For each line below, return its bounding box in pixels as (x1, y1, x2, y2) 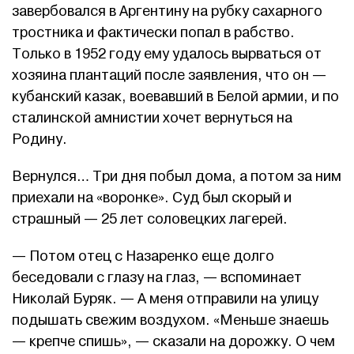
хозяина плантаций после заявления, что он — (12, 66, 326, 85)
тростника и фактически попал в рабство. (12, 24, 295, 43)
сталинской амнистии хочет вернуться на (12, 109, 292, 128)
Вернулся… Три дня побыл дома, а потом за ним (12, 168, 341, 186)
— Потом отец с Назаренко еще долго (12, 247, 274, 266)
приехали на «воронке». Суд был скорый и (12, 189, 292, 208)
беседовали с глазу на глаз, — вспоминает (12, 269, 302, 288)
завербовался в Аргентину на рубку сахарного (12, 2, 322, 21)
